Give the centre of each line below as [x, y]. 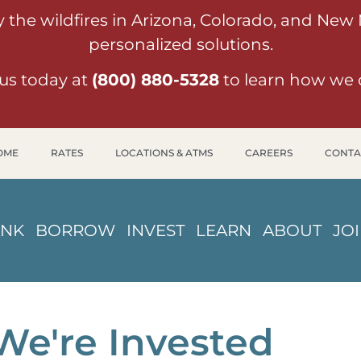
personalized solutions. [180, 44]
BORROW [75, 230]
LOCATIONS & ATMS [164, 152]
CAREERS [268, 152]
